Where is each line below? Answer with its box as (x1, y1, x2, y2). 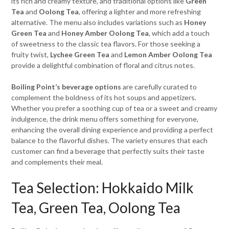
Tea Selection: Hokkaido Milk (11, 179, 194, 196)
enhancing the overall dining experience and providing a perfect (11, 125, 214, 134)
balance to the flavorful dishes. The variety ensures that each (11, 136, 208, 145)
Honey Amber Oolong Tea (61, 29, 149, 37)
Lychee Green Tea (50, 50, 110, 59)
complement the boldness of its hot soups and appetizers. (11, 93, 197, 102)
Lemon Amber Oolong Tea (124, 50, 213, 59)
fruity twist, (11, 50, 51, 59)
